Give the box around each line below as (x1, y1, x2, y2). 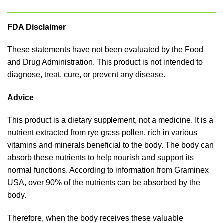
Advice (7, 93, 34, 102)
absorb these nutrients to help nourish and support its (7, 153, 194, 162)
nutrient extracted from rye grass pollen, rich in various (7, 128, 197, 137)
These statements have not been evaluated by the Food (7, 45, 203, 54)
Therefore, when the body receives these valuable (7, 213, 183, 222)
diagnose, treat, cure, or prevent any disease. (7, 70, 165, 79)
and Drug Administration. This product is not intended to (7, 58, 203, 67)
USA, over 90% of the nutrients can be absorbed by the (7, 178, 200, 187)
